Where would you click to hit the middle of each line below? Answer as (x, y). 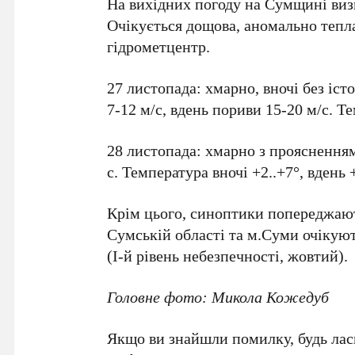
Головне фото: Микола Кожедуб (218, 297)
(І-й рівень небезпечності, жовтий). (228, 256)
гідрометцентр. (159, 46)
